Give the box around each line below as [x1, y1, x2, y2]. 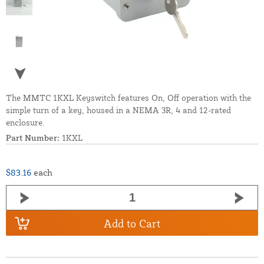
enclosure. [6, 117, 45, 128]
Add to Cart [104, 216, 160, 230]
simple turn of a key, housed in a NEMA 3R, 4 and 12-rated [6, 105, 231, 115]
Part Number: [6, 133, 60, 143]
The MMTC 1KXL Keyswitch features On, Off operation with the [6, 93, 251, 103]
